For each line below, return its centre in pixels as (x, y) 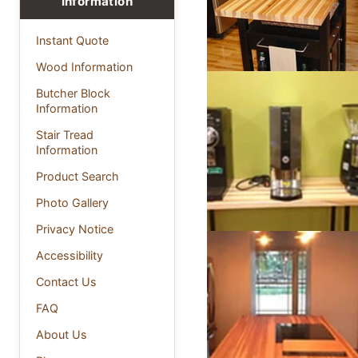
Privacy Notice (75, 229)
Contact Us (66, 282)
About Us (62, 335)
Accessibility (70, 256)
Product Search (78, 177)
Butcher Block (73, 93)
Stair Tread (65, 135)
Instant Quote (72, 41)
